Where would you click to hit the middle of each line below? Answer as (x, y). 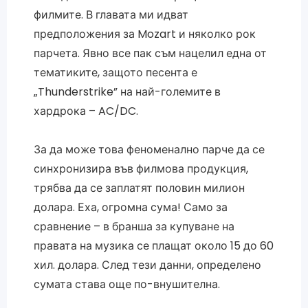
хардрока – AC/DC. (86, 111)
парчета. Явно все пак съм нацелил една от (150, 53)
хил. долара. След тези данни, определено (147, 265)
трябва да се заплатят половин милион (139, 188)
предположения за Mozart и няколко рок (144, 34)
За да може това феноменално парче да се (149, 149)
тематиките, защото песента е (115, 72)
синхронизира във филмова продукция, (141, 168)
